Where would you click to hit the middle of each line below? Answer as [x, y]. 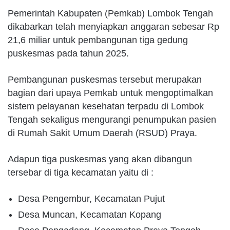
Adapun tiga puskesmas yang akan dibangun [100, 159]
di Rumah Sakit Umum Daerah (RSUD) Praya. [102, 133]
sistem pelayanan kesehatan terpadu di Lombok [106, 106]
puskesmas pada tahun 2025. [68, 53]
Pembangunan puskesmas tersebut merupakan [105, 79]
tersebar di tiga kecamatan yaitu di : [81, 172]
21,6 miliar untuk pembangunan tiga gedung [98, 40]
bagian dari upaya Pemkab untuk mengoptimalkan [110, 93]
